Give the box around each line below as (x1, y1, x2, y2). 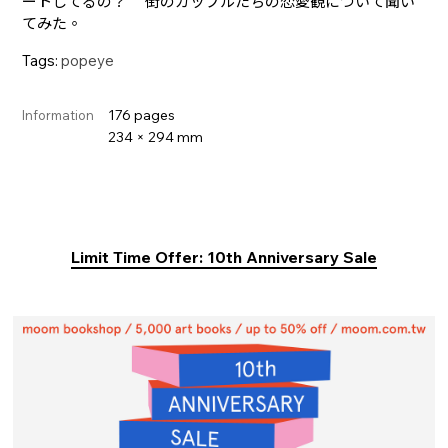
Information (22, 106, 95, 123)
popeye (61, 50, 115, 70)
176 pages (108, 105, 176, 124)
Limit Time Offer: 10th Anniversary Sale (71, 246, 377, 267)
